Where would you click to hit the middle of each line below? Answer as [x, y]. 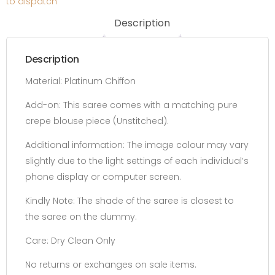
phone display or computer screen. [103, 176]
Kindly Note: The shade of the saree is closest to [130, 200]
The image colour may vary [188, 145]
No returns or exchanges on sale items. [111, 264]
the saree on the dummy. [81, 216]
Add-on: [43, 105]
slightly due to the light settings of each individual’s [137, 161]
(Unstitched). [140, 121]
